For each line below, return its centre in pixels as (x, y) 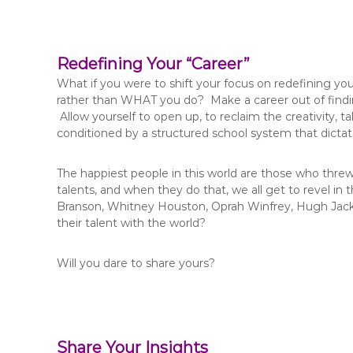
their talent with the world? (131, 223)
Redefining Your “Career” (153, 64)
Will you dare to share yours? (136, 263)
